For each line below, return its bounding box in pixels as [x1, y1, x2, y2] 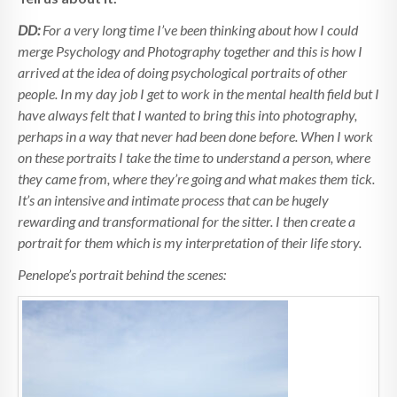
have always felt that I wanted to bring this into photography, [18, 106, 357, 124]
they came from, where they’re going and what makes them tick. [18, 170, 375, 188]
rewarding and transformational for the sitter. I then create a [18, 213, 355, 230]
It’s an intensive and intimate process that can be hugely [18, 191, 329, 209]
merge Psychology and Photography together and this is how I [18, 43, 362, 60]
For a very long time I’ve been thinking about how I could [43, 21, 358, 39]
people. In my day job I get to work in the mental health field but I [18, 85, 379, 103]
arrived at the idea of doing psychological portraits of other [18, 64, 347, 82]
